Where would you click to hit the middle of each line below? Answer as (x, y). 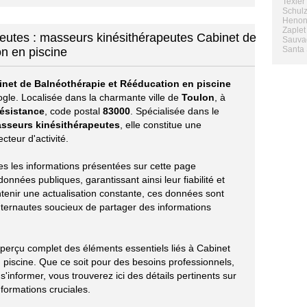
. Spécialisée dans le (175, 111)
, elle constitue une (161, 125)
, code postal (74, 111)
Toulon (198, 97)
